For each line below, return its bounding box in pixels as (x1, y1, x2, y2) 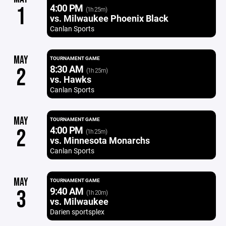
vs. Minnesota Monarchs (49, 134, 150, 146)
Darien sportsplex (49, 207, 104, 216)
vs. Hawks (49, 73, 91, 85)
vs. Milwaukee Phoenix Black (49, 12, 168, 24)
